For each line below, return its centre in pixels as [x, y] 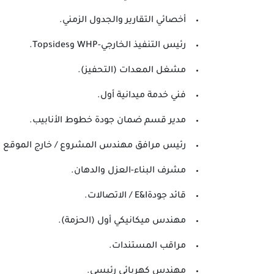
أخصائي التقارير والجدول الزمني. [123, 21]
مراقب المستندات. [147, 246]
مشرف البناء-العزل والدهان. [128, 171]
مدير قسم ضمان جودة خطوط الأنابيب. [108, 121]
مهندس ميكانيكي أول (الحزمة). [122, 221]
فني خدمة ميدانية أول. [142, 96]
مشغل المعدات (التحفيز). [132, 71]
